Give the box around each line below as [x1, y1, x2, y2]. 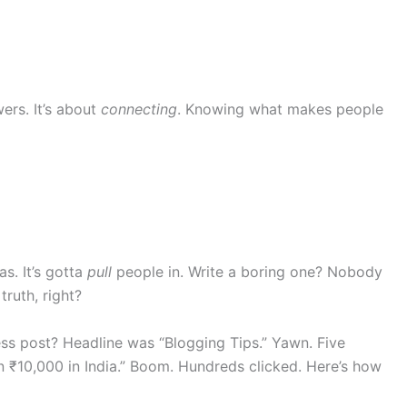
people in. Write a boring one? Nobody [112, 263, 382, 282]
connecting [101, 100, 177, 119]
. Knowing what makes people [177, 100, 383, 119]
